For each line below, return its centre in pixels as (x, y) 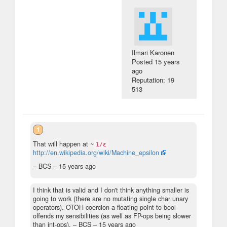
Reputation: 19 (153, 80)
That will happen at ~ (63, 144)
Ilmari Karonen (153, 53)
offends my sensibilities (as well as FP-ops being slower (112, 216)
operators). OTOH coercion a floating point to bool (104, 207)
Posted (143, 62)
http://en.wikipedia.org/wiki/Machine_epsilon (96, 153)
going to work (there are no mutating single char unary (110, 199)
